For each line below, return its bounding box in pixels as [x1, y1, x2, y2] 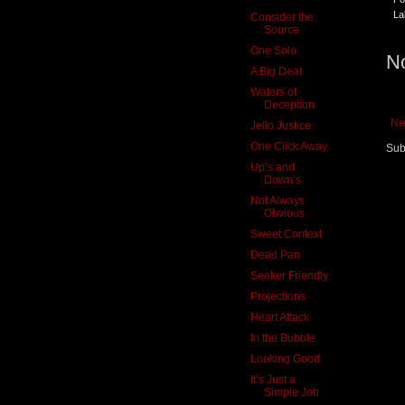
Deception [263, 98, 315, 111]
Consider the [250, 10, 314, 24]
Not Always [250, 193, 305, 207]
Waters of [250, 85, 297, 99]
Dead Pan [250, 248, 300, 261]
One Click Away [250, 139, 327, 153]
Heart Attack [250, 310, 309, 324]
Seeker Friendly [250, 268, 328, 282]
